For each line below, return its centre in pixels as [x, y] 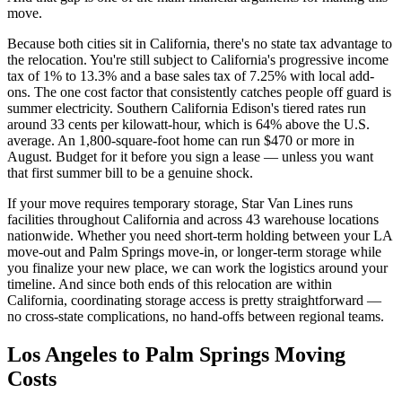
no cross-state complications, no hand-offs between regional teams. [196, 316]
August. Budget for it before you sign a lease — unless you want [190, 156]
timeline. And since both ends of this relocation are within [170, 284]
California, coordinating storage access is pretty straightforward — [194, 300]
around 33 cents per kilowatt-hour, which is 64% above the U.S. [188, 124]
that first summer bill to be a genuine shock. [130, 172]
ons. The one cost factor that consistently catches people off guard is [199, 92]
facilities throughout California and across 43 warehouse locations [193, 219]
